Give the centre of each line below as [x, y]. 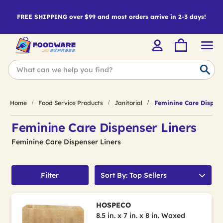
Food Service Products [71, 103]
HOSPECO [113, 205]
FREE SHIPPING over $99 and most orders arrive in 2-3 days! [111, 17]
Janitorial [128, 103]
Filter [50, 175]
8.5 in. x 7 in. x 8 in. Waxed [140, 216]
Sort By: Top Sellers [133, 175]
